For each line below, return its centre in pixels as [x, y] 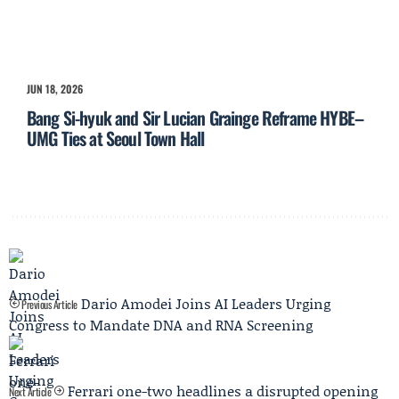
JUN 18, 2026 [55, 89]
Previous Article [48, 305]
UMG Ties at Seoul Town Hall [116, 138]
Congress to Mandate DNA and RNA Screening [161, 325]
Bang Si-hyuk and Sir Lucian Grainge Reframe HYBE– [195, 118]
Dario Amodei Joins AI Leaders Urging [205, 304]
